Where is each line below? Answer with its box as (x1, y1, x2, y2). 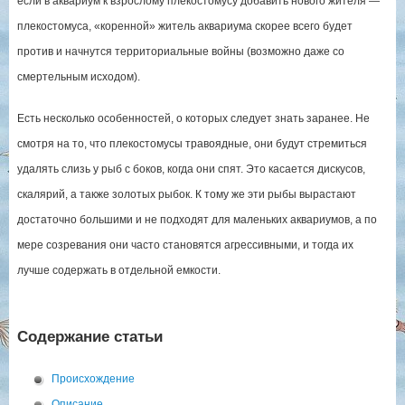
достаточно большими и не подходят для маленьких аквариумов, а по (16, 212, 377, 226)
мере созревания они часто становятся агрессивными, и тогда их (16, 238, 353, 251)
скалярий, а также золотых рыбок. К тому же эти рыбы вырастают (16, 187, 356, 201)
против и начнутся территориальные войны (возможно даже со (16, 44, 344, 58)
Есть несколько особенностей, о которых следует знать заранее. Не (16, 111, 370, 125)
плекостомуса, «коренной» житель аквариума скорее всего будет (16, 19, 353, 33)
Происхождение (51, 372, 135, 385)
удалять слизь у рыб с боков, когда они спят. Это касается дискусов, (16, 162, 365, 175)
